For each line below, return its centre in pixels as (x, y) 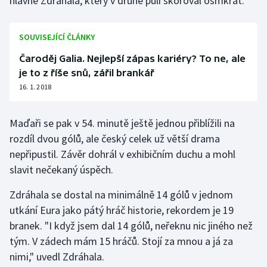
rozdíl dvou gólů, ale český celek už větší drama (115, 139)
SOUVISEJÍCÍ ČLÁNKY (57, 37)
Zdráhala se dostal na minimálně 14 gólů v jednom (121, 195)
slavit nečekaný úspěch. (61, 170)
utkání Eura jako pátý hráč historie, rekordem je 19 (122, 210)
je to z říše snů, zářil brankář (87, 73)
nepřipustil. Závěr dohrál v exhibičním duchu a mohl (122, 154)
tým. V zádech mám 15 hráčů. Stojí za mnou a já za (121, 241)
